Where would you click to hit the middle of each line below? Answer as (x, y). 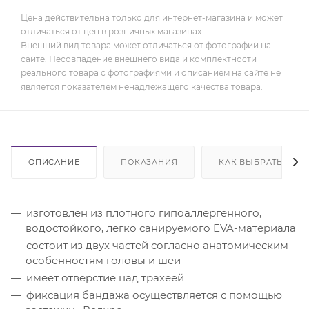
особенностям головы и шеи (103, 260)
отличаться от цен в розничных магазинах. (112, 32)
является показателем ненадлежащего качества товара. (142, 87)
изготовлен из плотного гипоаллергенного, (144, 212)
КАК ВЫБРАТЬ (251, 162)
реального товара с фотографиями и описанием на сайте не (151, 73)
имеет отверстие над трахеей (105, 277)
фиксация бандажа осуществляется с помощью (154, 295)
